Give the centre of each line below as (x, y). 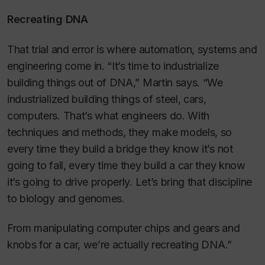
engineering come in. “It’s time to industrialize (113, 66)
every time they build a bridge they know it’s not (120, 148)
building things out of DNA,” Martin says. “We (115, 82)
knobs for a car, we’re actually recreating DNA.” (119, 245)
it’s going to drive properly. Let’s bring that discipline (130, 182)
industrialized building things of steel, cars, (107, 99)
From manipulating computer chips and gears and (124, 228)
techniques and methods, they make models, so (120, 132)
